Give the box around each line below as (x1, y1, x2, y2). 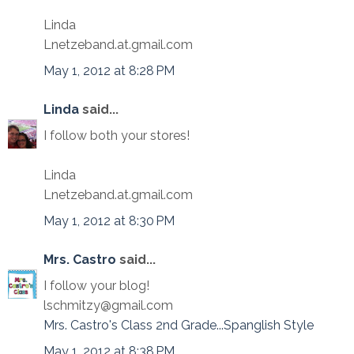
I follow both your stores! (43, 128, 190, 143)
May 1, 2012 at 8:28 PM (43, 63, 175, 78)
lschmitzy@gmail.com (43, 298, 173, 313)
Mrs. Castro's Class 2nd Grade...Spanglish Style (43, 318, 314, 333)
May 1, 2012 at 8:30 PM (43, 213, 175, 228)
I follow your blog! (43, 278, 149, 293)
